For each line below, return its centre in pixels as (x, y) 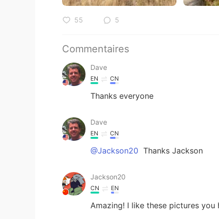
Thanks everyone (122, 96)
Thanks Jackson (172, 150)
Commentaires (96, 49)
